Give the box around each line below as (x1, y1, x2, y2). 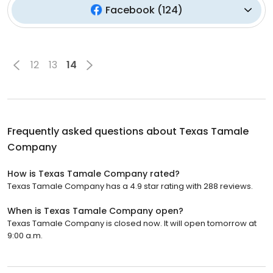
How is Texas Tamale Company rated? (7, 167, 180, 180)
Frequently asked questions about (7, 124, 179, 138)
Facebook (105, 2, 155, 17)
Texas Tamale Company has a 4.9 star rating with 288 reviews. (7, 180, 253, 192)
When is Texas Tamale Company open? (7, 204, 183, 217)
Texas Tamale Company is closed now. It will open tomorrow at (7, 217, 257, 229)
